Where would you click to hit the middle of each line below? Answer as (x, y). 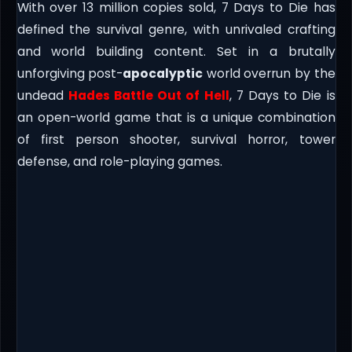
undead (42, 96)
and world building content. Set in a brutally (176, 52)
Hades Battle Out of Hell (148, 96)
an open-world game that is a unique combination (176, 118)
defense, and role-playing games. (119, 162)
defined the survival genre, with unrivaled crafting (176, 30)
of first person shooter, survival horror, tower (176, 140)
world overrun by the (269, 74)
